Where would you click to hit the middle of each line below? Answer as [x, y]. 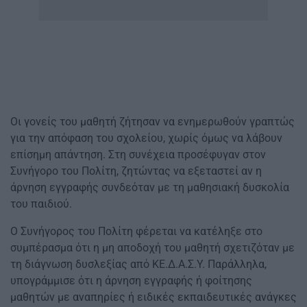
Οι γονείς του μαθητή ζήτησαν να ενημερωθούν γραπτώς [152, 122]
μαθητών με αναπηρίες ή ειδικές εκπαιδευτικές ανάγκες [153, 297]
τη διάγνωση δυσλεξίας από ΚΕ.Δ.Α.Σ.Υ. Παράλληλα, [138, 265]
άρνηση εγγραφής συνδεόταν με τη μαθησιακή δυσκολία [150, 188]
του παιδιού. [41, 204]
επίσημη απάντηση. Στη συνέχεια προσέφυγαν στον [138, 155]
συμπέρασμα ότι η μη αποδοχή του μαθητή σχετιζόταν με [152, 248]
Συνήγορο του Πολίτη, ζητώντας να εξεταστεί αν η [136, 171]
